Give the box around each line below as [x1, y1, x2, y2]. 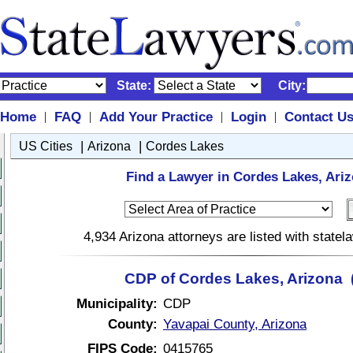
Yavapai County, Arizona [163, 316, 307, 332]
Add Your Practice [98, 109, 213, 124]
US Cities [19, 139, 72, 153]
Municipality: [76, 295, 158, 311]
